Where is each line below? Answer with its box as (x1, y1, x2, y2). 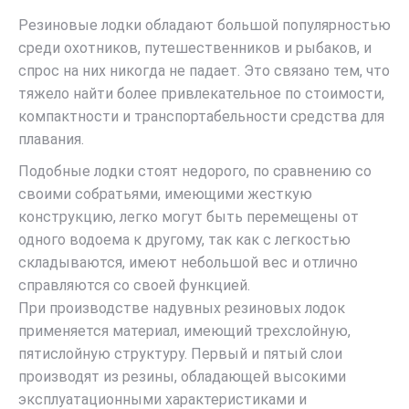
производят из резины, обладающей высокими (18, 367, 346, 385)
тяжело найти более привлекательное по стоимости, (18, 84, 384, 102)
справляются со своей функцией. (18, 276, 250, 294)
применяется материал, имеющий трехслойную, (18, 321, 351, 340)
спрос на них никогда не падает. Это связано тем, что (18, 61, 390, 79)
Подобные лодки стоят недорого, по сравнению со (18, 162, 372, 180)
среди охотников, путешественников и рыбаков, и (18, 38, 372, 57)
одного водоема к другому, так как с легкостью (18, 230, 351, 248)
